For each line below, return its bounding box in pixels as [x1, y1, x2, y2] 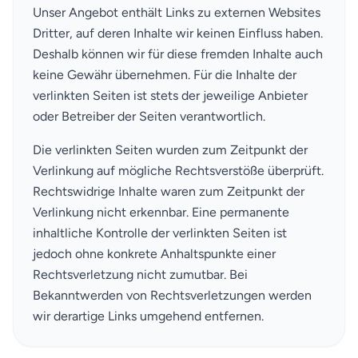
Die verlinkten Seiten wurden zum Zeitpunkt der [33, 141, 308, 157]
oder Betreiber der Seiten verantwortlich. [33, 108, 265, 124]
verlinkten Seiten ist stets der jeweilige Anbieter [33, 87, 308, 103]
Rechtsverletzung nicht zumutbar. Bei [33, 266, 248, 282]
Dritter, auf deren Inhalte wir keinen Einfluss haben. [33, 25, 323, 41]
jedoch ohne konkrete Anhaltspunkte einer [33, 245, 276, 261]
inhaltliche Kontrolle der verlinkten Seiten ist [33, 225, 287, 241]
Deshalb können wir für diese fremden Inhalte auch [33, 46, 323, 62]
